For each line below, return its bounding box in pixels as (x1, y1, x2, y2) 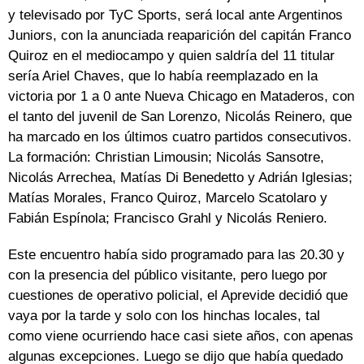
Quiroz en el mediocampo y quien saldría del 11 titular (8, 48, 335, 64)
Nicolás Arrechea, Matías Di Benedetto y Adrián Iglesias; (8, 170, 353, 186)
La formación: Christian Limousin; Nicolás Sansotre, (8, 149, 324, 166)
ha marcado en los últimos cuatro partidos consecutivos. (8, 129, 352, 145)
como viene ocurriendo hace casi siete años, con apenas (8, 328, 353, 344)
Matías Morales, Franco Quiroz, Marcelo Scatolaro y (8, 190, 327, 206)
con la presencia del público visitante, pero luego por (8, 267, 327, 284)
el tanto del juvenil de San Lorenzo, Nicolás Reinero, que (8, 109, 352, 125)
